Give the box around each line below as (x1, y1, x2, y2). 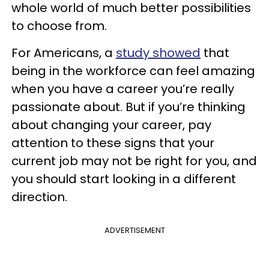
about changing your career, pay (11, 116, 211, 133)
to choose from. (11, 17, 107, 34)
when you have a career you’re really (11, 80, 234, 97)
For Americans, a (11, 44, 116, 61)
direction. (11, 189, 67, 205)
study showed (116, 44, 201, 61)
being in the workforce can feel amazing (11, 62, 255, 79)
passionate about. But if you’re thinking (11, 98, 246, 115)
